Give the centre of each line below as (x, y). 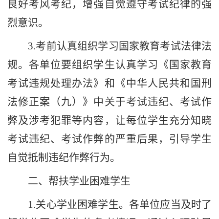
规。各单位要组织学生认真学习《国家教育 (109, 65)
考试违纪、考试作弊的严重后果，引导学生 (109, 139)
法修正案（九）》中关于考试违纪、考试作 (109, 102)
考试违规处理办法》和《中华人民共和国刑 (109, 83)
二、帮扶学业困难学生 (79, 181)
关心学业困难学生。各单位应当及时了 (124, 205)
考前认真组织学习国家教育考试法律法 (124, 46)
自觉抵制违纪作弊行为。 (64, 158)
